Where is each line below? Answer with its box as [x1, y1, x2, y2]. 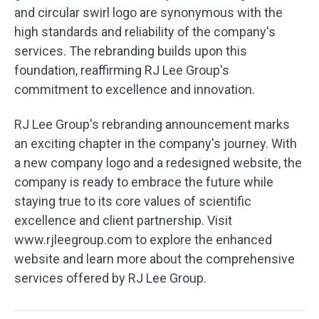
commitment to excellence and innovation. [14, 82, 255, 98]
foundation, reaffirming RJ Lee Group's [14, 63, 229, 78]
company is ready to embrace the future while [14, 174, 273, 190]
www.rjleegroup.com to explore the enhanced [14, 232, 272, 248]
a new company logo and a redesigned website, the [14, 155, 302, 171]
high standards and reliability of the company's [14, 24, 276, 40]
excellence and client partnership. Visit [14, 213, 232, 229]
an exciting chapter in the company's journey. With [14, 136, 297, 152]
